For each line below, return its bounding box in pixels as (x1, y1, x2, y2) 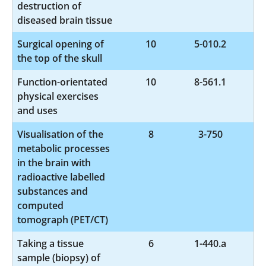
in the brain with (17, 156, 91, 169)
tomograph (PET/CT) (17, 213, 108, 226)
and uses (17, 103, 58, 117)
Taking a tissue (17, 236, 84, 250)
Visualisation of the (17, 127, 103, 141)
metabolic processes (17, 141, 110, 155)
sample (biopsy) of (17, 251, 100, 264)
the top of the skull (17, 51, 102, 65)
